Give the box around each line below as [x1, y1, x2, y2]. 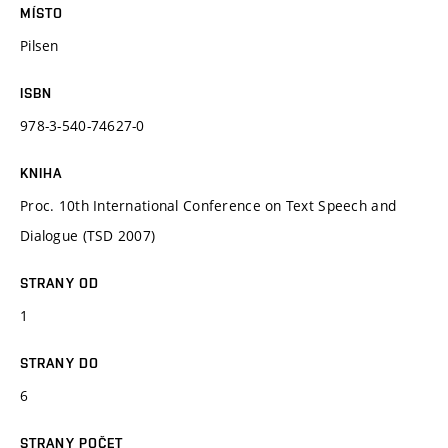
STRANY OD [20, 274, 100, 291]
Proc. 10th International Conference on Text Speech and [20, 195, 397, 215]
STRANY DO [20, 354, 100, 371]
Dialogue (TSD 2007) [20, 225, 156, 245]
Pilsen [20, 35, 59, 55]
